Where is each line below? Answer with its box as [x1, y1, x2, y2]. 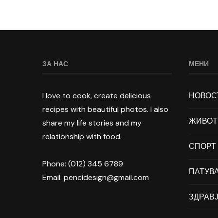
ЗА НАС [42, 59, 68, 68]
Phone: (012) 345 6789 [42, 158, 123, 169]
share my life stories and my [42, 117, 142, 128]
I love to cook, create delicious [42, 90, 151, 101]
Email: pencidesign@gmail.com [42, 172, 149, 182]
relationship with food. [42, 131, 122, 142]
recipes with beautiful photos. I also [42, 104, 168, 114]
